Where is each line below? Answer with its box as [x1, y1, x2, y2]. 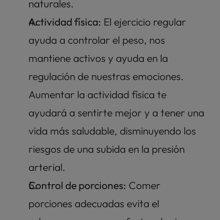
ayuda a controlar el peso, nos [28, 33, 165, 47]
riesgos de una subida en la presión [28, 142, 185, 156]
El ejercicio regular [101, 15, 186, 28]
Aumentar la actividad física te [28, 88, 166, 101]
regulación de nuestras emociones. [28, 70, 184, 83]
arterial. [28, 161, 70, 174]
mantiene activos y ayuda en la [28, 52, 168, 65]
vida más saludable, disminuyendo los [28, 124, 196, 137]
